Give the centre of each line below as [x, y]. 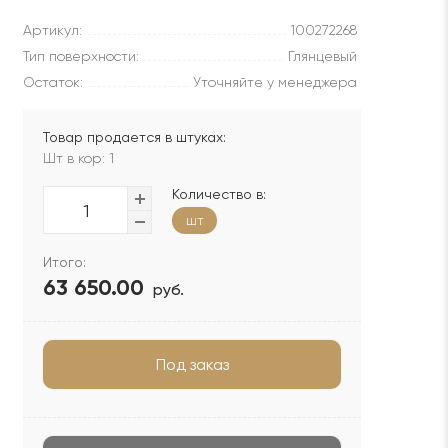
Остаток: [53, 82]
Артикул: [52, 30]
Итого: [64, 262]
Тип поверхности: [81, 56]
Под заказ [192, 364]
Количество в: [219, 194]
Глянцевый [322, 56]
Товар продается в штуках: [134, 137]
